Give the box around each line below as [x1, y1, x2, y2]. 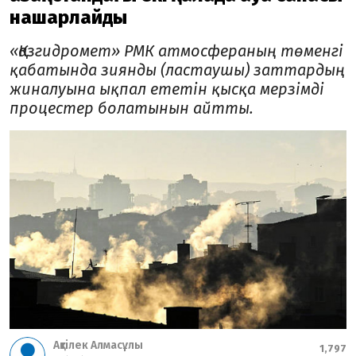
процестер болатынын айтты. [10, 99, 253, 118]
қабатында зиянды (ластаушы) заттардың [10, 60, 345, 80]
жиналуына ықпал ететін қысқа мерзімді [10, 79, 324, 99]
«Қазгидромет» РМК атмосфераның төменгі [10, 41, 343, 61]
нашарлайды [10, 6, 127, 29]
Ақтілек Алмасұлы [53, 339, 143, 353]
